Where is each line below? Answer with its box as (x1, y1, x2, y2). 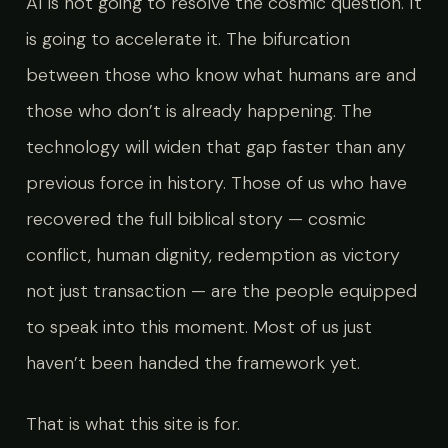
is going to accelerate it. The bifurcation (25, 26, 350, 51)
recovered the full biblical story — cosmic (25, 206, 366, 231)
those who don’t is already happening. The (25, 98, 372, 123)
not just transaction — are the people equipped (25, 278, 417, 303)
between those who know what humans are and (25, 62, 416, 87)
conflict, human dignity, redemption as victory (25, 242, 400, 267)
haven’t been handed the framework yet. (25, 350, 360, 375)
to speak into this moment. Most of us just (25, 314, 372, 339)
